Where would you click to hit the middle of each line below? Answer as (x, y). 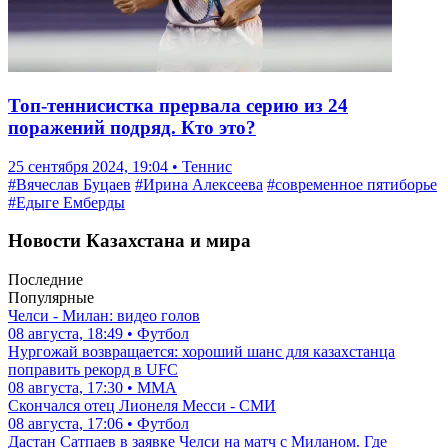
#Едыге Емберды (66, 202)
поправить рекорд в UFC (93, 369)
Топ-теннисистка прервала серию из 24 (178, 105)
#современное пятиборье (352, 184)
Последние (45, 279)
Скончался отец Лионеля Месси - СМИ (142, 405)
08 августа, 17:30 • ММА (92, 387)
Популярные (51, 297)
